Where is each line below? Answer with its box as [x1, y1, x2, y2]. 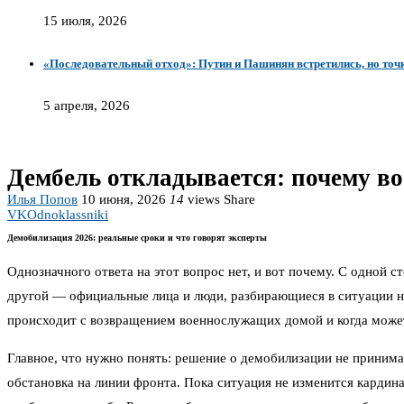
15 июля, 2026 [43, 13, 127, 28]
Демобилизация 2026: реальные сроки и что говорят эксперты [7, 233, 267, 243]
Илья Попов [7, 191, 78, 207]
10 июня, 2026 [81, 191, 166, 207]
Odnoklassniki [27, 207, 108, 222]
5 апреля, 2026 [43, 97, 130, 113]
